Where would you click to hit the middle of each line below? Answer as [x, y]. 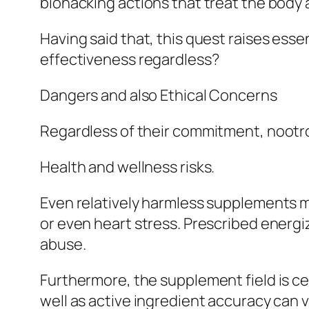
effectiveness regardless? [130, 60]
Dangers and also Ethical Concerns [159, 96]
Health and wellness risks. [128, 167]
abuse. [63, 245]
